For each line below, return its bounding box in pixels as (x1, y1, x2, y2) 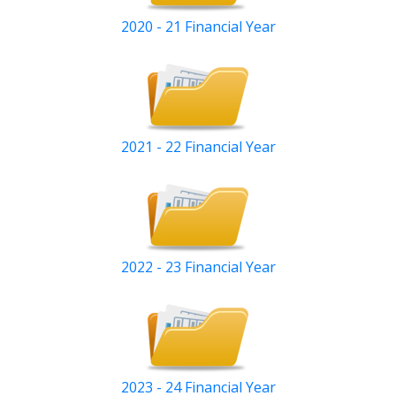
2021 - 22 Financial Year (120, 137, 276, 157)
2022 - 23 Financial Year (120, 257, 276, 278)
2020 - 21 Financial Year (120, 17, 276, 37)
